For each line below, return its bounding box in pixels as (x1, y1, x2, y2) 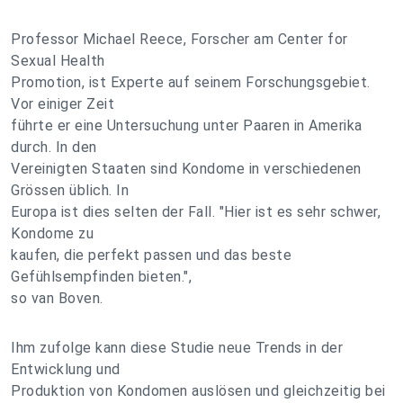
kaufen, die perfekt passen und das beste (11, 246, 291, 264)
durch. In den (11, 139, 97, 156)
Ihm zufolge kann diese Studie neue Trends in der (11, 339, 343, 356)
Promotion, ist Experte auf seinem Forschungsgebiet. (11, 74, 371, 91)
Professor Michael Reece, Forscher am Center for (11, 31, 348, 48)
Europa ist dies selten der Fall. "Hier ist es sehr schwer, (11, 203, 381, 220)
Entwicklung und (11, 361, 121, 378)
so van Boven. (11, 290, 103, 307)
